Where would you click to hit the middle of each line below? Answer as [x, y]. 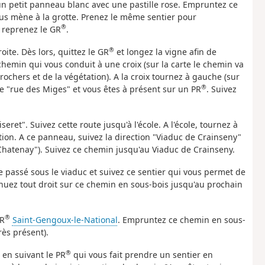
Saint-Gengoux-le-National [65, 219]
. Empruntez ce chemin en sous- [181, 219]
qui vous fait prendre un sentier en [142, 255]
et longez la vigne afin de [165, 52]
